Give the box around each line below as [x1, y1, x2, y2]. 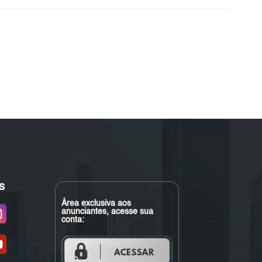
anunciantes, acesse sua [61, 208, 153, 216]
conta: [61, 216, 84, 225]
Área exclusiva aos [61, 199, 131, 208]
